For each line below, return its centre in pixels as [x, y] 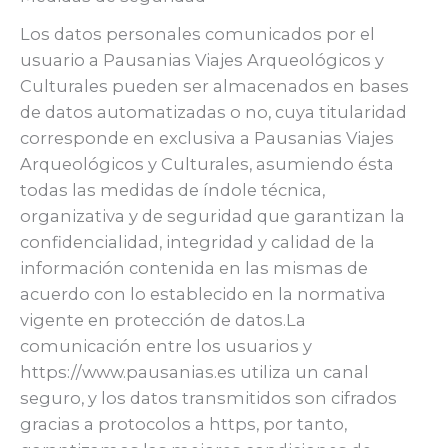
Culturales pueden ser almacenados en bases [214, 85]
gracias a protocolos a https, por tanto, [183, 423]
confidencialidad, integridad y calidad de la [197, 241]
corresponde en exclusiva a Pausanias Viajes [207, 137]
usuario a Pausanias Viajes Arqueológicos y [202, 59]
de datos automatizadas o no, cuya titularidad [213, 111]
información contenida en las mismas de [194, 267]
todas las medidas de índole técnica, [172, 189]
